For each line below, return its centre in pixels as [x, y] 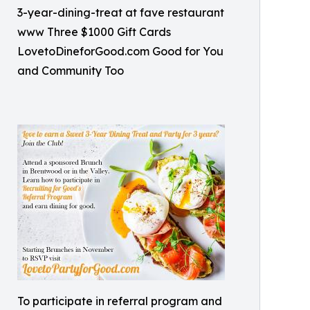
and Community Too [71, 70]
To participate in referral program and [120, 301]
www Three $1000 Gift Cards [94, 31]
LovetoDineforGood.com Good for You [120, 51]
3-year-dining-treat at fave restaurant [121, 12]
